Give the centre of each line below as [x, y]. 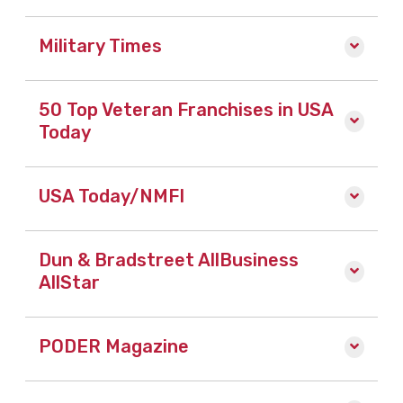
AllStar [69, 283]
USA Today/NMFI [112, 197]
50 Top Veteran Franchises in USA [186, 110]
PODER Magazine [114, 347]
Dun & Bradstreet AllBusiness [169, 260]
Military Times [100, 46]
